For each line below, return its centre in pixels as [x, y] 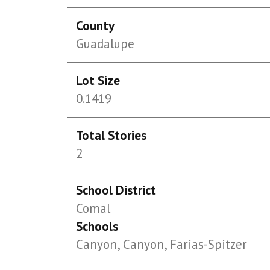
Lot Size [98, 80]
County [96, 26]
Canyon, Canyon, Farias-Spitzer [162, 244]
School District [116, 190]
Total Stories [111, 135]
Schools [97, 226]
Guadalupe [105, 44]
